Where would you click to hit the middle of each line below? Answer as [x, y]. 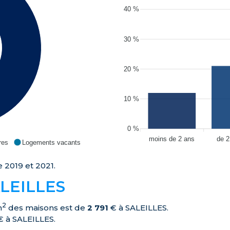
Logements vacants [51, 142]
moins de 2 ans [172, 139]
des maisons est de [47, 208]
